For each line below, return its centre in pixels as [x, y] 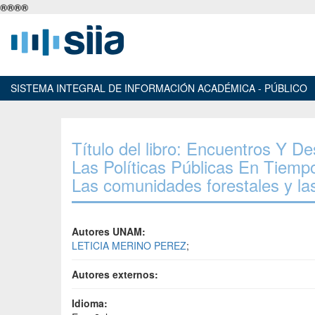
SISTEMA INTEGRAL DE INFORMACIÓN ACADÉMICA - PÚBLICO [159, 88]
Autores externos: [115, 274]
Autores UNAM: [109, 231]
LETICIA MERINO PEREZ [129, 245]
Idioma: [90, 303]
